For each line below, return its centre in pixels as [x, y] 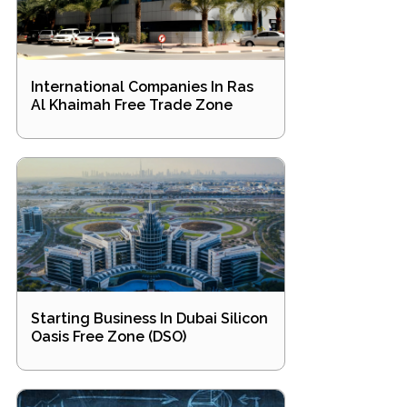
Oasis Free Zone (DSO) [109, 337]
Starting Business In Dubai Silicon [149, 318]
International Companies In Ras [142, 87]
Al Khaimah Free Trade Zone [132, 105]
